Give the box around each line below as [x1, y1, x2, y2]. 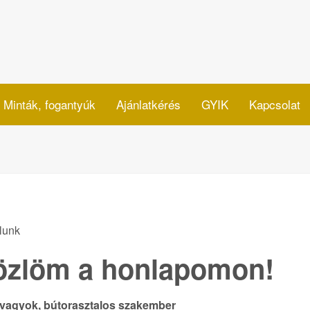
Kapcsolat [249, 95, 300, 113]
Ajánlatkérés [116, 95, 181, 113]
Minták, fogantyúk [3, 95, 95, 113]
